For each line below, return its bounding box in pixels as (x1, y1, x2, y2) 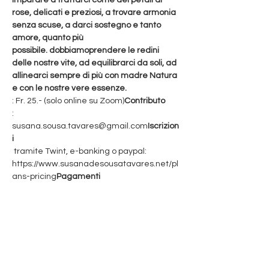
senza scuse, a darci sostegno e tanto (12, 21, 163, 29)
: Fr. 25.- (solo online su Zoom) (12, 97, 124, 105)
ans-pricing (12, 172, 56, 181)
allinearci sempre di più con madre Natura (12, 71, 179, 80)
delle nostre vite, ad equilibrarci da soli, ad (12, 59, 178, 67)
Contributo (124, 97, 165, 105)
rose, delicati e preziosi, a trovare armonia (12, 8, 178, 17)
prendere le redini (89, 46, 161, 55)
